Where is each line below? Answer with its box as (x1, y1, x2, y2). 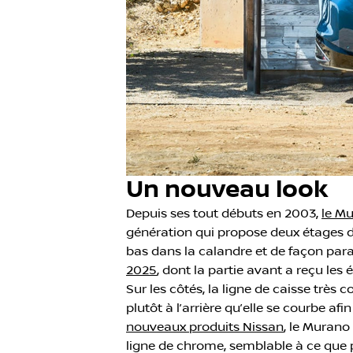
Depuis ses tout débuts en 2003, (126, 206, 321, 221)
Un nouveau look (126, 174, 328, 204)
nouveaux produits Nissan (126, 319, 284, 334)
